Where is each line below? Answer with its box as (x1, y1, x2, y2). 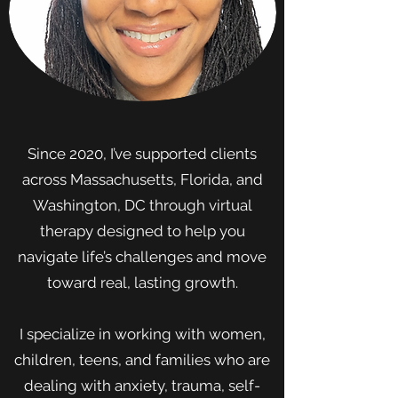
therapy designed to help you (39, 222, 245, 240)
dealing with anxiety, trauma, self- (24, 377, 260, 394)
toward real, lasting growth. (46, 274, 238, 291)
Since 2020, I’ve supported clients (28, 145, 257, 163)
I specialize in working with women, (19, 325, 266, 343)
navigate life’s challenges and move (18, 248, 267, 266)
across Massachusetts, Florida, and (21, 171, 263, 188)
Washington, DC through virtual (32, 196, 252, 214)
